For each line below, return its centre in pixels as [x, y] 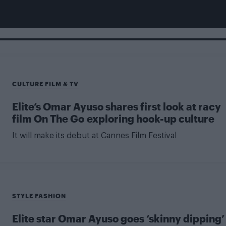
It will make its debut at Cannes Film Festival [94, 136]
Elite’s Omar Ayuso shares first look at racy [116, 107]
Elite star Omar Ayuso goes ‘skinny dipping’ [118, 219]
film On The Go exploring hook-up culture [113, 119]
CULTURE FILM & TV [45, 84]
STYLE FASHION [39, 196]
